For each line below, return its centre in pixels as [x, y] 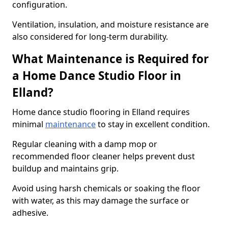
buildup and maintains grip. [65, 168]
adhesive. [30, 213]
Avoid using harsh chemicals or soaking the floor [106, 188]
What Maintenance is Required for [110, 59]
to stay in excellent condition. [153, 124]
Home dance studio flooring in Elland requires [101, 112]
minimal [29, 124]
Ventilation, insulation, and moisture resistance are [110, 24]
